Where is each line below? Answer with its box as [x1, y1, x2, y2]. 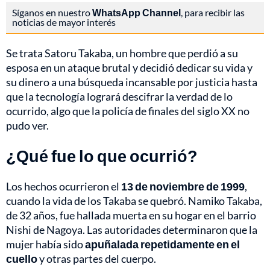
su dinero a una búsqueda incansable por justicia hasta [6, 75, 257, 89]
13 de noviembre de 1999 [121, 180, 245, 193]
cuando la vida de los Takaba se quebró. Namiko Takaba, [6, 194, 262, 208]
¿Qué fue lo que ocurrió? [6, 146, 198, 166]
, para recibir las [181, 7, 245, 19]
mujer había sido [6, 237, 85, 251]
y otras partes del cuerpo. [37, 252, 156, 266]
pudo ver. [6, 119, 49, 133]
